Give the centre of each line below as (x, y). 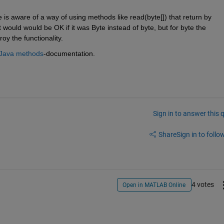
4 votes (202, 185)
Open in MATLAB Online (154, 185)
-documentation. (69, 53)
